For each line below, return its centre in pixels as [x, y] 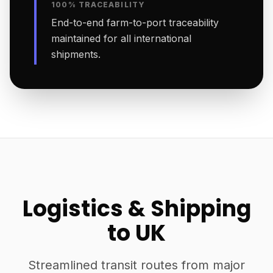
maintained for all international [121, 38]
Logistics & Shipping [136, 209]
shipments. [76, 54]
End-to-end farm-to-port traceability [135, 23]
